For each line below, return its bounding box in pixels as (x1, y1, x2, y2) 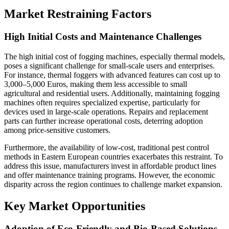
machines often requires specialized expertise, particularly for (4, 98, 200, 107)
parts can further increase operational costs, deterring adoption (4, 116, 203, 125)
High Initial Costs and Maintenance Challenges (4, 31, 201, 42)
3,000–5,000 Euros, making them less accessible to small (4, 79, 187, 88)
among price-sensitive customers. (4, 125, 110, 134)
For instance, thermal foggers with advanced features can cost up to (4, 70, 220, 79)
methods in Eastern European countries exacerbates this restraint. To (4, 152, 223, 161)
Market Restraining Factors (4, 7, 151, 21)
